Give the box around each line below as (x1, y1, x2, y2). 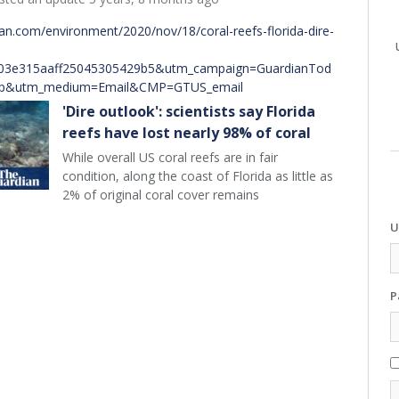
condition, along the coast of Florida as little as (62, 167, 333, 185)
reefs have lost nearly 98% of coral (62, 123, 311, 143)
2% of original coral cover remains (62, 186, 259, 204)
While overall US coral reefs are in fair (62, 149, 278, 167)
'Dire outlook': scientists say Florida (62, 102, 315, 122)
